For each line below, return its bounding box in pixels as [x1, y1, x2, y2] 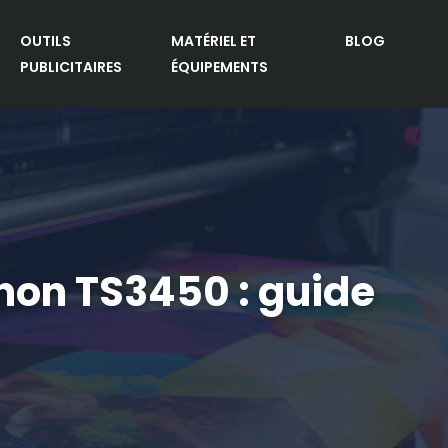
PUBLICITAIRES [20, 57, 123, 77]
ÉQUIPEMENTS [170, 57, 268, 77]
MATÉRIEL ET [170, 31, 256, 51]
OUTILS [20, 31, 72, 51]
